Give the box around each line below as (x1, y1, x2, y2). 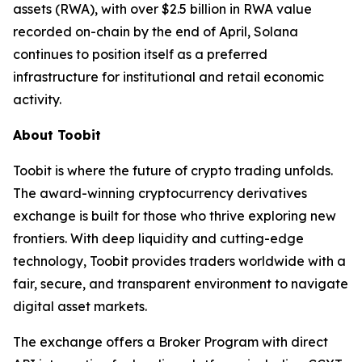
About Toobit (13, 127, 101, 143)
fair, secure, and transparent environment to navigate (13, 276, 348, 292)
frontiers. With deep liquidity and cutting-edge (13, 230, 304, 246)
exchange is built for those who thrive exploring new (13, 208, 336, 224)
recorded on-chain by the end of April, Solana (13, 23, 298, 40)
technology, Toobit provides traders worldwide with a (13, 253, 346, 269)
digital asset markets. (13, 298, 147, 314)
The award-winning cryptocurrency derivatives (13, 185, 307, 201)
